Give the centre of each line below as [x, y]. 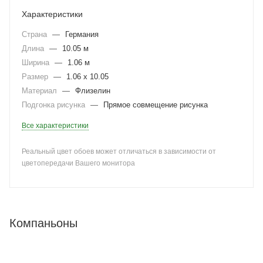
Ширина [37, 63]
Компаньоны [43, 223]
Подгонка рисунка [55, 105]
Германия [82, 34]
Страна [36, 34]
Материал [41, 91]
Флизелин [93, 91]
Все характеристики [55, 126]
